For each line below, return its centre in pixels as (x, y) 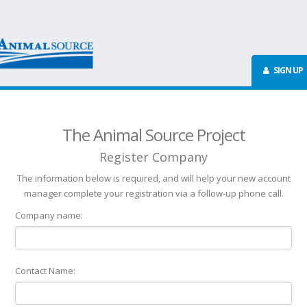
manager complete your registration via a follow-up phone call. (153, 193)
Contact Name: (45, 271)
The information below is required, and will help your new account (153, 178)
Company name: (49, 215)
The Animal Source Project (153, 135)
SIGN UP (287, 70)
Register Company (153, 157)
